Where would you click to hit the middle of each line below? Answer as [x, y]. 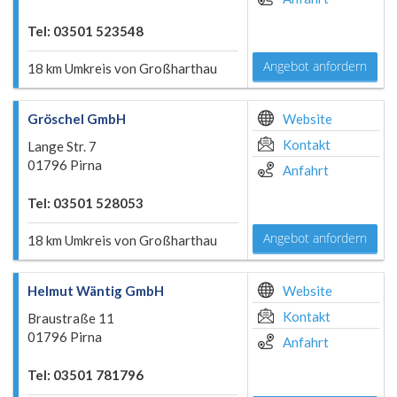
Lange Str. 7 [62, 146]
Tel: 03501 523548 [86, 31]
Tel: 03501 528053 [86, 203]
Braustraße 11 [71, 318]
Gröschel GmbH [77, 119]
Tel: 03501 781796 [86, 375]
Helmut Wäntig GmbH [96, 291]
